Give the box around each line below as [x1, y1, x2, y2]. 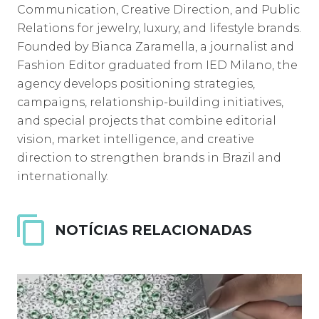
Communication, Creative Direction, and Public [17, 3, 300, 16]
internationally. [17, 169, 108, 183]
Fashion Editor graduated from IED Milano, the [17, 58, 298, 72]
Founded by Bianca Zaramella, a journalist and [17, 40, 294, 53]
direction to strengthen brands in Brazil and [17, 151, 281, 164]
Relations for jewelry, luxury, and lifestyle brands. [17, 21, 301, 35]
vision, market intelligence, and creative [17, 132, 254, 146]
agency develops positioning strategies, [17, 77, 255, 90]
